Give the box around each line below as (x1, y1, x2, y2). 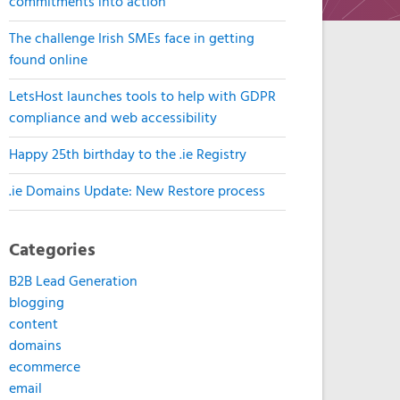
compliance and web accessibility (9, 107, 218, 130)
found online (9, 49, 88, 72)
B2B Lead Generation (9, 271, 138, 294)
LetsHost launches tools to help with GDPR (9, 86, 277, 109)
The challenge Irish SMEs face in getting (9, 28, 255, 51)
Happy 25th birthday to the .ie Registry (9, 144, 247, 167)
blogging (9, 292, 65, 315)
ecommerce (9, 356, 81, 379)
